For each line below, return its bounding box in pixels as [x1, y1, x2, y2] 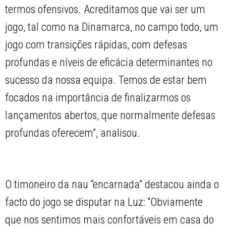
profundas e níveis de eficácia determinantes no [5, 56, 213, 69]
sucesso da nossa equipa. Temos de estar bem [5, 74, 207, 87]
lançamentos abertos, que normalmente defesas [5, 109, 216, 122]
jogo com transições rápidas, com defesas [5, 38, 188, 51]
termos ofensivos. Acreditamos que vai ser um [5, 3, 206, 16]
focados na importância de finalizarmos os [5, 91, 191, 104]
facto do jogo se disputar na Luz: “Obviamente [5, 196, 203, 209]
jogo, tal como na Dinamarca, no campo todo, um [5, 21, 219, 34]
